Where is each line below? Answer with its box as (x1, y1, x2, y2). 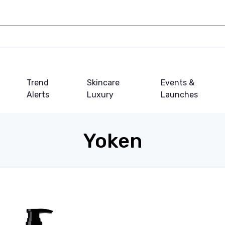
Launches (160, 90, 198, 99)
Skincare (86, 78, 120, 87)
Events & (160, 78, 194, 87)
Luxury (86, 90, 114, 99)
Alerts (26, 90, 49, 99)
